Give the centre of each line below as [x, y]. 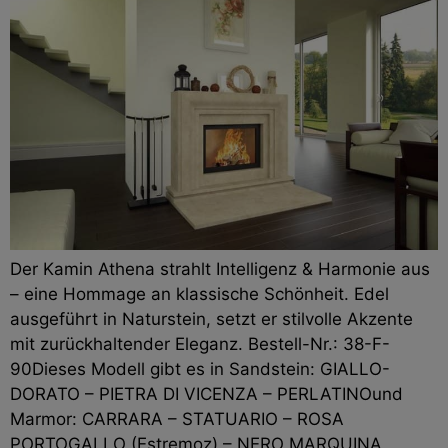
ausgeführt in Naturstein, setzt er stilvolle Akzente [211, 318]
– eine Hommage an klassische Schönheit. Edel [199, 293]
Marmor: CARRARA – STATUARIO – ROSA [177, 418]
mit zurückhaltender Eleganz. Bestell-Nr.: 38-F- [200, 343]
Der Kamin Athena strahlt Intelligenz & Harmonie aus [220, 268]
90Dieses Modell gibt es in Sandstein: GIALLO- [200, 368]
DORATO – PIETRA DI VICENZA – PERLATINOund [206, 393]
